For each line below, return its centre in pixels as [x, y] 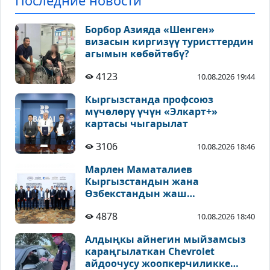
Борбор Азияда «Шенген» [150, 30]
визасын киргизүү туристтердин [169, 42]
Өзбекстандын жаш [136, 194]
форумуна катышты [137, 218]
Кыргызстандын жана [142, 182]
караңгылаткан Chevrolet [150, 252]
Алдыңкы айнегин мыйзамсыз [165, 240]
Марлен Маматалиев [139, 170]
